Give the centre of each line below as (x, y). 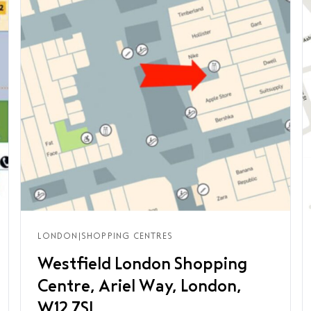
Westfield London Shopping (143, 264)
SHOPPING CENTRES (127, 236)
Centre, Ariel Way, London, (140, 286)
